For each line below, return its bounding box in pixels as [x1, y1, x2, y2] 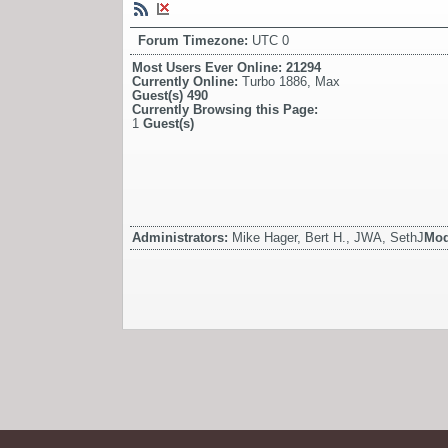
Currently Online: [132, 74, 242, 90]
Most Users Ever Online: [132, 60, 286, 76]
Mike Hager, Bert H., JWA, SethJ [232, 230, 424, 246]
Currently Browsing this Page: [132, 102, 318, 118]
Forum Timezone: [138, 33, 252, 49]
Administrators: [132, 230, 232, 246]
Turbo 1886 [242, 74, 307, 90]
